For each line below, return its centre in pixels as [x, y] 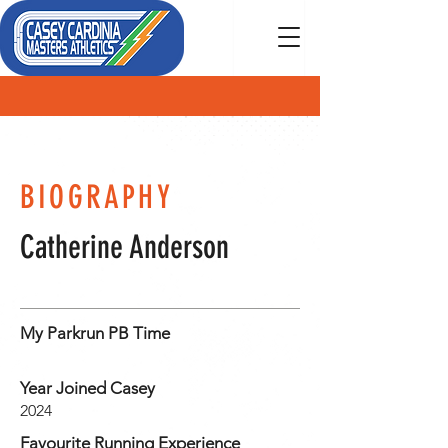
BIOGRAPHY [96, 197]
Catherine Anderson [124, 247]
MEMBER [76, 156]
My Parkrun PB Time [95, 333]
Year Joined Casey [87, 388]
